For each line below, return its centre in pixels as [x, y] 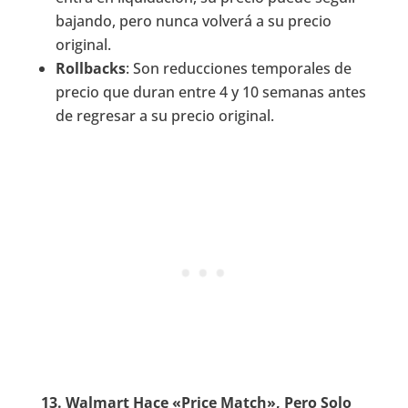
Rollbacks [90, 68]
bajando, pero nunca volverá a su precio [193, 20]
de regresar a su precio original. [164, 115]
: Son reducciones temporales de [238, 68]
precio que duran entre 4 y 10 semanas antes [210, 92]
